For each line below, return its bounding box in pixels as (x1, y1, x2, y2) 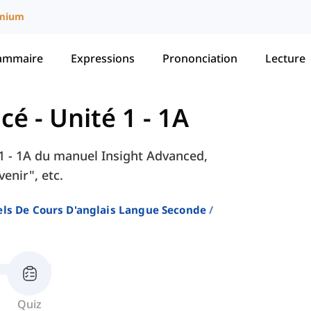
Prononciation (162, 50, 237, 66)
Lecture (265, 50, 305, 66)
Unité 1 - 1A (49, 101, 189, 135)
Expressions (71, 50, 135, 66)
